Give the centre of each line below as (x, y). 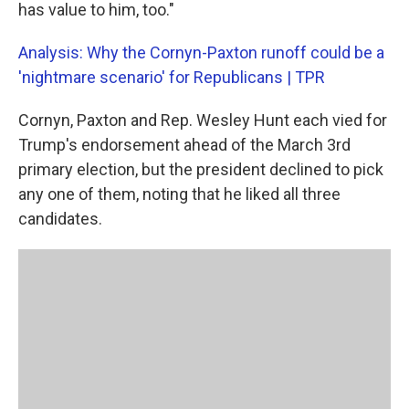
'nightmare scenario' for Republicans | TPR (172, 77)
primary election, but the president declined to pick (201, 169)
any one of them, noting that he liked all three (179, 194)
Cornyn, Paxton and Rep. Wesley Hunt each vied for (203, 120)
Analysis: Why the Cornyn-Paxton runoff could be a (201, 52)
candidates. (60, 219)
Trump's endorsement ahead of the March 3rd (184, 145)
